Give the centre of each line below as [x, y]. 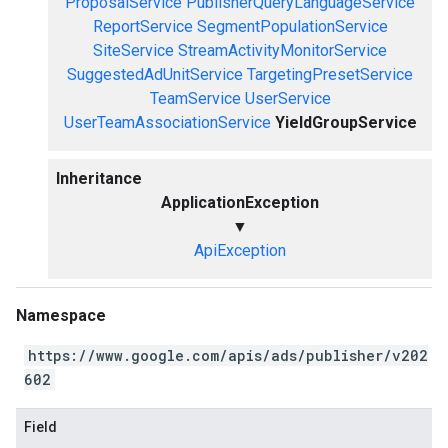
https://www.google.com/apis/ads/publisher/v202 [228, 355]
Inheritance [99, 178]
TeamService [195, 98]
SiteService [133, 50]
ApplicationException [240, 202]
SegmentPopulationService [292, 26]
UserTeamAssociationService [167, 122]
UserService [287, 98]
